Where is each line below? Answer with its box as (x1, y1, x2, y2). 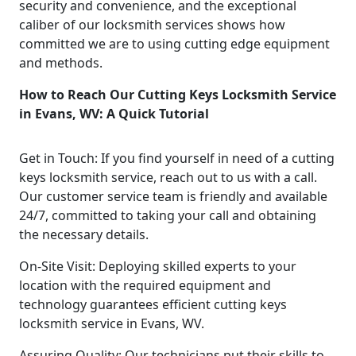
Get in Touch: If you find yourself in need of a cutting (19, 149, 335, 167)
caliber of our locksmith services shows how (19, 15, 285, 33)
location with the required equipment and (19, 276, 271, 294)
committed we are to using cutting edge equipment (19, 34, 330, 52)
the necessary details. (19, 225, 149, 243)
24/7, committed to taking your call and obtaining (19, 206, 316, 224)
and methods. (19, 53, 103, 72)
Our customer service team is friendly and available (19, 187, 327, 205)
